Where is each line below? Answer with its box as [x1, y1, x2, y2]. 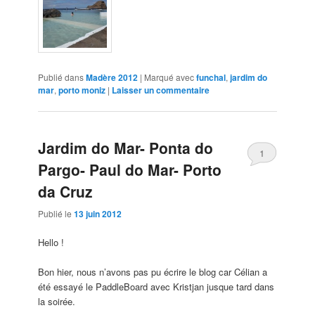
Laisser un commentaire [112, 84, 210, 97]
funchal [196, 71, 226, 84]
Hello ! [38, 235, 65, 249]
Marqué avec [144, 71, 195, 84]
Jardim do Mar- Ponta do [38, 137, 214, 159]
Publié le [38, 207, 75, 219]
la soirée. [38, 294, 76, 308]
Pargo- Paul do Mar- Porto [38, 159, 222, 181]
